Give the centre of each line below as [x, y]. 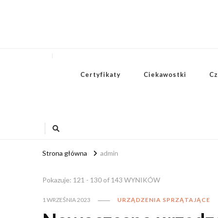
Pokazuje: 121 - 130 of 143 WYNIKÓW [101, 180]
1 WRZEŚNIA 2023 [66, 200]
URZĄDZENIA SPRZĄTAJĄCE [164, 200]
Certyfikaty [100, 74]
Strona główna [65, 153]
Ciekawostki [165, 74]
